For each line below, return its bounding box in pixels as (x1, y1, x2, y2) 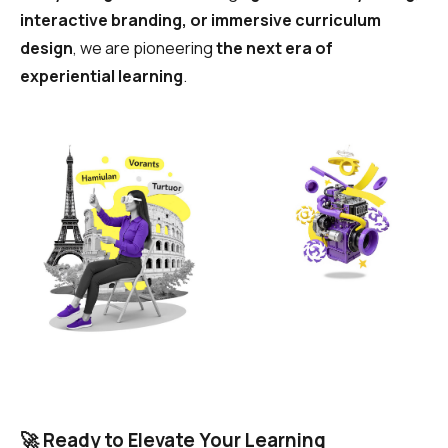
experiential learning (20, 65, 183, 88)
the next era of (216, 37, 333, 60)
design (20, 37, 73, 60)
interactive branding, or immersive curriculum (20, 9, 381, 32)
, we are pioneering (73, 37, 216, 60)
